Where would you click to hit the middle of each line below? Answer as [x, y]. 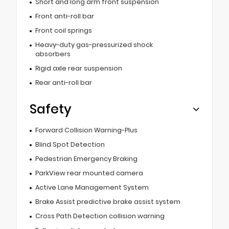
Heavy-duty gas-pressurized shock [94, 44]
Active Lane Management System [92, 187]
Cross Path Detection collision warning [100, 216]
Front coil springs [63, 30]
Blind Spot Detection [70, 144]
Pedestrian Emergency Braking [86, 158]
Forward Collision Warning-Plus [86, 130]
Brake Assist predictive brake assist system [108, 201]
